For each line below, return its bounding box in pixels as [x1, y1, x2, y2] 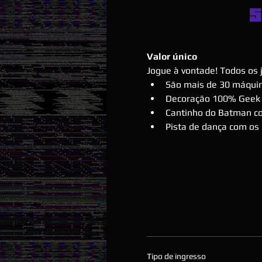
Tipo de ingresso [146, 251, 206, 261]
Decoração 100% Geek [165, 93, 260, 104]
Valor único [146, 51, 197, 62]
